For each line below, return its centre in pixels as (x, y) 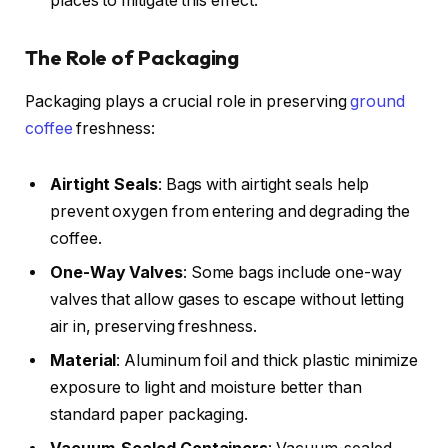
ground (377, 102)
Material (83, 361)
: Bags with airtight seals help (263, 185)
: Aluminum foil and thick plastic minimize (267, 361)
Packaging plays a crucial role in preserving (188, 102)
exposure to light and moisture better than (206, 388)
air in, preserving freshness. (153, 327)
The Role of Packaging (132, 58)
